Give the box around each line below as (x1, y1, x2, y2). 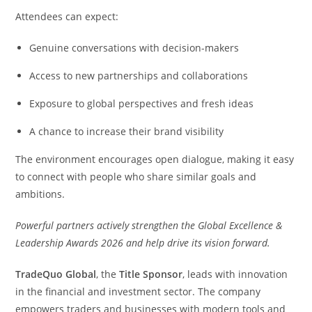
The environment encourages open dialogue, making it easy (15, 152, 295, 166)
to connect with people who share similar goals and (15, 169, 257, 183)
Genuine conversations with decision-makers (29, 40, 240, 54)
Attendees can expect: (15, 9, 119, 23)
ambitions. (15, 187, 65, 201)
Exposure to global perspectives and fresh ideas (29, 96, 254, 110)
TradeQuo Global (15, 267, 97, 281)
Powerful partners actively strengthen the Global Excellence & (15, 218, 283, 232)
